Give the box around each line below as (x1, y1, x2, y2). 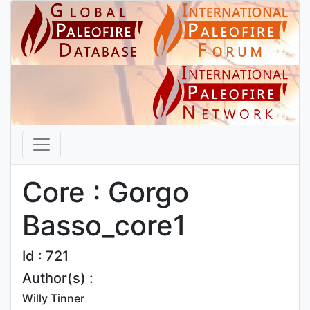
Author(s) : (22, 270, 93, 286)
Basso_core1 (22, 208, 186, 242)
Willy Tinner (22, 291, 84, 305)
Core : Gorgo (22, 175, 189, 209)
